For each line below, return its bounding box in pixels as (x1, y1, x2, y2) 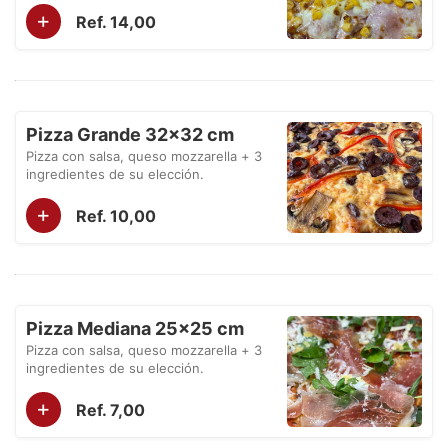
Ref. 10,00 (76, 205, 156, 226)
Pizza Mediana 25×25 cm (26, 318, 244, 339)
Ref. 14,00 (76, 11, 156, 32)
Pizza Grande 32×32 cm (26, 124, 234, 145)
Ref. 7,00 (76, 399, 145, 420)
